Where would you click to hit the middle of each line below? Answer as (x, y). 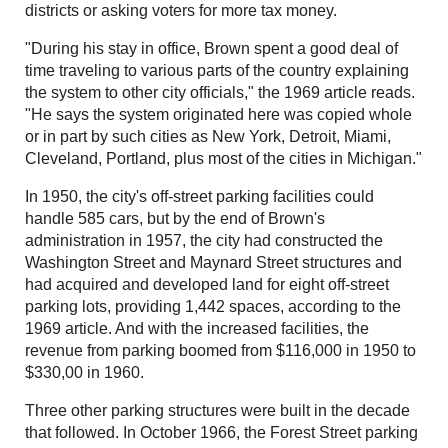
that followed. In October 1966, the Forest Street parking (221, 433)
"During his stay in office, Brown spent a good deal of (211, 49)
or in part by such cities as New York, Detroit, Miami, (208, 137)
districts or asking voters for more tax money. (181, 11)
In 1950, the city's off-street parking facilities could (199, 197)
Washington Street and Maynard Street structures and (213, 263)
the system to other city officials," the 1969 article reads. (220, 93)
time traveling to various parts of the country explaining (217, 71)
